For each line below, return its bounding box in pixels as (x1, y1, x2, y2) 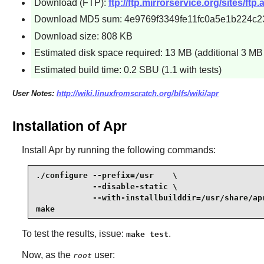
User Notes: (12, 88, 57, 98)
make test (126, 230, 169, 239)
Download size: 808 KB (34, 31, 133, 41)
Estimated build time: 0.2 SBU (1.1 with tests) (34, 64, 222, 75)
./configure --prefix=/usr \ (35, 170, 177, 180)
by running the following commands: (62, 145, 216, 156)
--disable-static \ (35, 181, 177, 191)
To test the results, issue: (21, 229, 126, 239)
